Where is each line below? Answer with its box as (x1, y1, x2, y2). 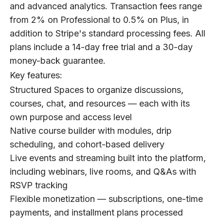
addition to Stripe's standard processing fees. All (10, 28, 205, 39)
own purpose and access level (10, 112, 132, 123)
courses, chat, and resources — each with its (10, 98, 190, 109)
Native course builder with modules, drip (10, 126, 172, 136)
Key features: (10, 70, 62, 81)
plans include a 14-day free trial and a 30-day (10, 42, 193, 53)
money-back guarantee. (10, 55, 106, 66)
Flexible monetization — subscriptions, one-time (10, 194, 203, 204)
